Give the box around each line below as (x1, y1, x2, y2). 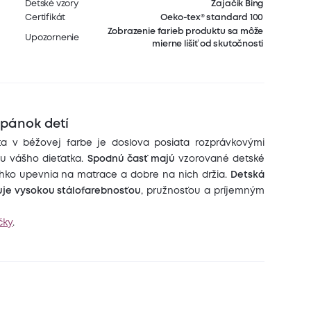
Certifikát (25, 14, 66, 22)
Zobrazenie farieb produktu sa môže (107, 28, 264, 36)
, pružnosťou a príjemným (141, 186, 264, 195)
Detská (230, 170, 264, 179)
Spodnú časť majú (87, 154, 178, 163)
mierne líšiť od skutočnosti (152, 40, 264, 49)
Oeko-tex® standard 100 (160, 14, 264, 22)
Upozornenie (25, 34, 80, 42)
